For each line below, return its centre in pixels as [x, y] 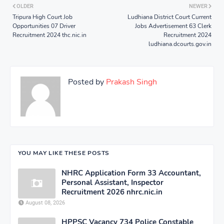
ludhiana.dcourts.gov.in [180, 44]
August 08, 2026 [45, 202]
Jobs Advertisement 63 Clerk [173, 26]
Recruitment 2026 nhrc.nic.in [112, 192]
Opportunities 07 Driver [44, 26]
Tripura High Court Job [42, 17]
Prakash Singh [130, 82]
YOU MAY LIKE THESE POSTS [64, 153]
